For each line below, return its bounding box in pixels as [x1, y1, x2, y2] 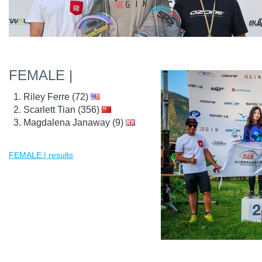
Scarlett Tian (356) [23, 105, 102, 115]
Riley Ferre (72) [23, 92, 91, 102]
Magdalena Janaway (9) [23, 118, 126, 127]
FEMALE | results [9, 150, 73, 160]
